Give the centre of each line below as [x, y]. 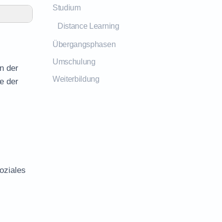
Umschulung [74, 62]
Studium [67, 8]
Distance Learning [88, 26]
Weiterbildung [76, 79]
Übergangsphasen [84, 44]
